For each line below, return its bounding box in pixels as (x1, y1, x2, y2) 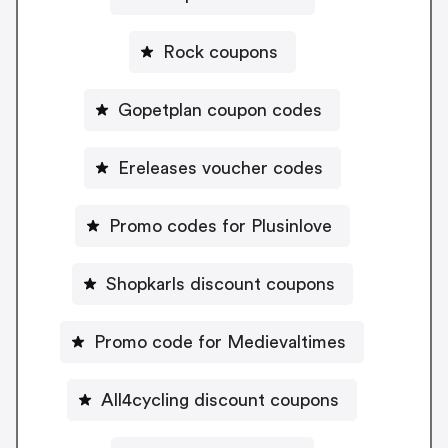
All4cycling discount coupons (101, 390, 339, 409)
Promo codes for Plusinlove (108, 216, 332, 235)
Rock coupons (162, 42, 278, 61)
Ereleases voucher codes (117, 158, 323, 177)
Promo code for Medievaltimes (94, 332, 346, 351)
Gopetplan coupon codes (118, 100, 322, 119)
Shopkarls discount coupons (105, 274, 335, 293)
